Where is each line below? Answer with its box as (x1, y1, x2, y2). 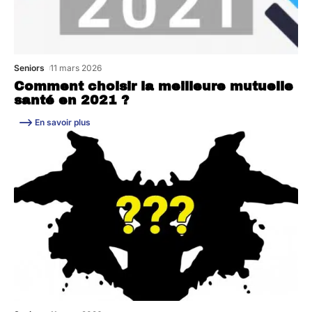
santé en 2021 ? (14, 93, 129, 107)
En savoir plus (35, 116, 91, 127)
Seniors (14, 62, 45, 73)
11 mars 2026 (50, 62, 102, 73)
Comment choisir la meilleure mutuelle (14, 79, 293, 93)
